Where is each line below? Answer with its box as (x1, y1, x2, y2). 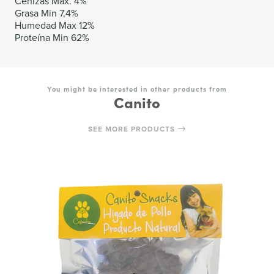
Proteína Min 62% (15, 30, 89, 44)
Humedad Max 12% (15, 18, 95, 32)
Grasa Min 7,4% (15, 6, 78, 20)
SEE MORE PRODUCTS (87, 123, 177, 134)
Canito (114, 91, 160, 112)
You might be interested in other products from (47, 83, 227, 94)
